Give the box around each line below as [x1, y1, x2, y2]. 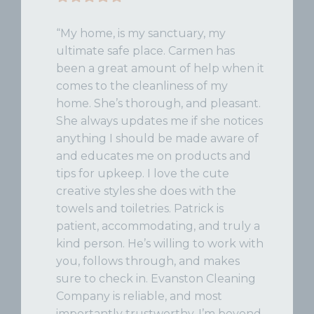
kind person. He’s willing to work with [56, 236, 264, 250]
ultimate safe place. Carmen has [56, 43, 235, 57]
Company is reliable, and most [56, 289, 222, 303]
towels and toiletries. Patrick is [56, 201, 224, 215]
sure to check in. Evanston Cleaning [56, 271, 256, 285]
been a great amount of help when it [56, 61, 264, 75]
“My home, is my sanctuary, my [56, 26, 226, 40]
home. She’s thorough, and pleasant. [56, 96, 261, 110]
